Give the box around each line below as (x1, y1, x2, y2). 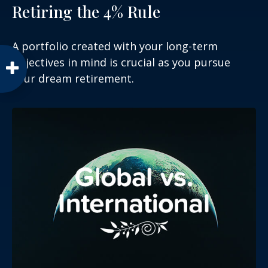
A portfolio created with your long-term (12, 38, 218, 53)
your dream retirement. (12, 71, 134, 86)
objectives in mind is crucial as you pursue (12, 54, 230, 69)
